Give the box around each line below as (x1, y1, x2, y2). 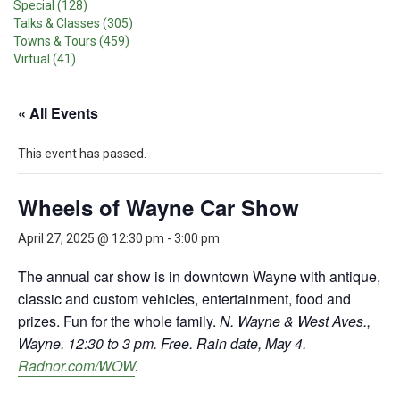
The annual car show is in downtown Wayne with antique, (18, 266, 380, 287)
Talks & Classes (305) (13, 16, 133, 30)
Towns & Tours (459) (13, 34, 129, 48)
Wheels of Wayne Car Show (18, 192, 299, 222)
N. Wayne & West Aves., (220, 311, 371, 331)
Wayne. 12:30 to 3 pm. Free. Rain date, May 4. (18, 333, 306, 354)
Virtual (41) (13, 52, 76, 66)
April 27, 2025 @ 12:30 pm (18, 231, 164, 246)
